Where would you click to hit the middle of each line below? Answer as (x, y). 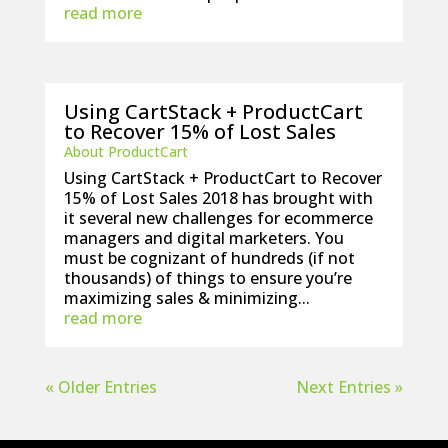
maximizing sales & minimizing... (186, 297)
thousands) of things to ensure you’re (207, 277)
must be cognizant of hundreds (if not (209, 257)
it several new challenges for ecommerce (218, 217)
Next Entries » (350, 386)
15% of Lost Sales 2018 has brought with (218, 197)
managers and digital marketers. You (203, 237)
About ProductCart (125, 151)
